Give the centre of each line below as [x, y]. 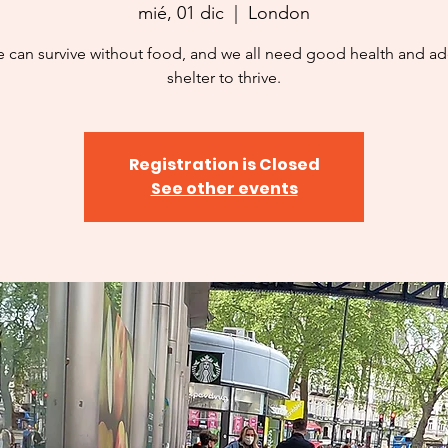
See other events [224, 188]
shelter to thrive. [224, 77]
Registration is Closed [224, 164]
